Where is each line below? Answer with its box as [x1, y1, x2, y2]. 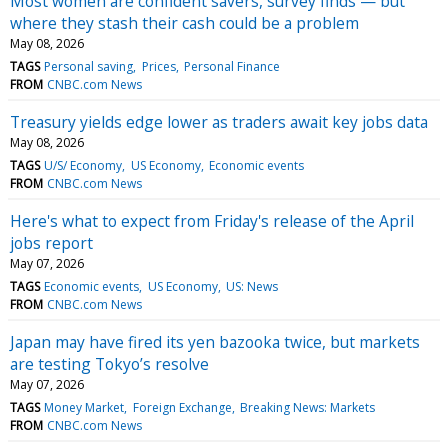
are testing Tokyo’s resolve [10, 352, 209, 375]
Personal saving [44, 57, 134, 75]
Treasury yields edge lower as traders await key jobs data [10, 110, 428, 133]
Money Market [44, 398, 125, 416]
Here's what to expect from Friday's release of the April [10, 209, 414, 232]
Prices [141, 57, 176, 75]
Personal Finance [183, 57, 280, 75]
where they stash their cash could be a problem [10, 11, 359, 34]
